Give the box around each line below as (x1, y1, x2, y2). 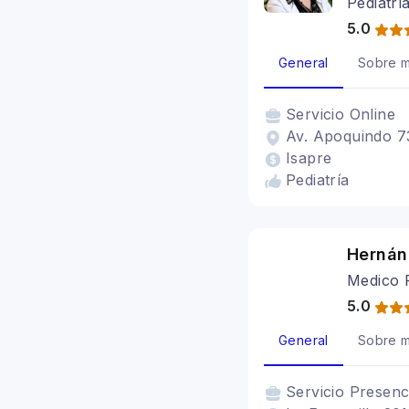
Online (349, 105, 396, 123)
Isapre (286, 149, 332, 167)
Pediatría (286, 171, 350, 189)
